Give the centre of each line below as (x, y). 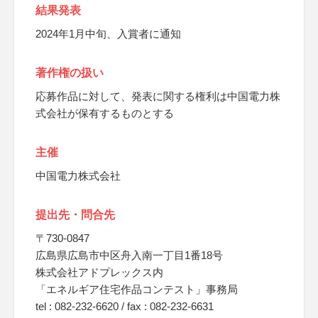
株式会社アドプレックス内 (99, 272)
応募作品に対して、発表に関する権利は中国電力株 (158, 96)
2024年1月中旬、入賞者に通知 (108, 34)
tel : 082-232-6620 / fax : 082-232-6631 (125, 306)
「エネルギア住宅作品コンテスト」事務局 (137, 289)
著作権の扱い (70, 73)
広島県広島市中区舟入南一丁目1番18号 (129, 255)
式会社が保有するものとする (105, 113)
